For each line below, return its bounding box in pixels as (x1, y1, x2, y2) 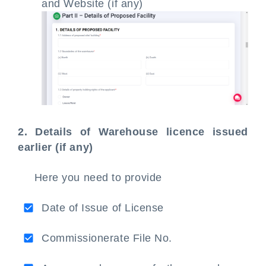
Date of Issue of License (42, 201, 164, 214)
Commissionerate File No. (42, 232, 172, 244)
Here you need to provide (34, 171, 162, 183)
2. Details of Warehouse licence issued (18, 125, 248, 138)
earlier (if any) (18, 141, 93, 153)
